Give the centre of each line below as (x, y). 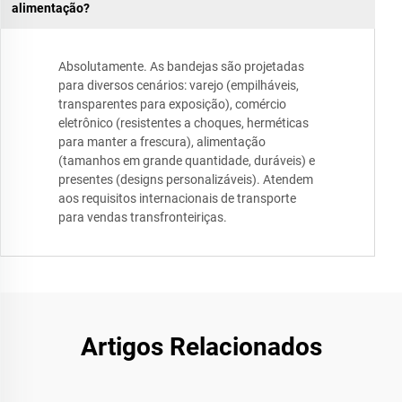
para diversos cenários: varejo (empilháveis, (179, 86)
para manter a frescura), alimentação (162, 142)
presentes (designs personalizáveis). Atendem (186, 180)
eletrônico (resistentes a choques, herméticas (184, 123)
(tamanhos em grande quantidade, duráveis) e (187, 161)
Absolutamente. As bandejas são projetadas (181, 67)
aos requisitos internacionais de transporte (177, 199)
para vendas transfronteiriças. (143, 218)
